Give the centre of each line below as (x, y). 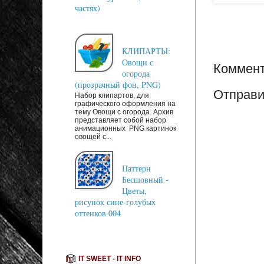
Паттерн (136, 168)
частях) (88, 8)
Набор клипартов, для (112, 95)
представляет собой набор (121, 120)
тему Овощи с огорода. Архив (124, 112)
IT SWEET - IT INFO (110, 258)
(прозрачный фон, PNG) (118, 84)
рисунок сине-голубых (115, 202)
